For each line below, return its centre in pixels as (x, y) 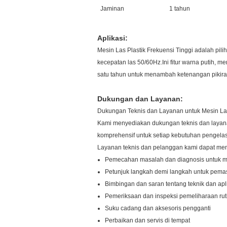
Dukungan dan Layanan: (140, 99)
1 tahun (180, 9)
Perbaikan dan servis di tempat (147, 220)
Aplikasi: (112, 38)
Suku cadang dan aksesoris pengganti (158, 208)
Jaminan (112, 9)
